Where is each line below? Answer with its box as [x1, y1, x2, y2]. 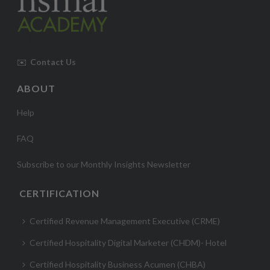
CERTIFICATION [19, 187, 100, 199]
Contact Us [28, 56, 77, 67]
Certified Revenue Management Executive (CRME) [30, 215, 221, 226]
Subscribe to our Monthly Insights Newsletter [17, 159, 191, 169]
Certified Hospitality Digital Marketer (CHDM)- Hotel [30, 237, 227, 248]
